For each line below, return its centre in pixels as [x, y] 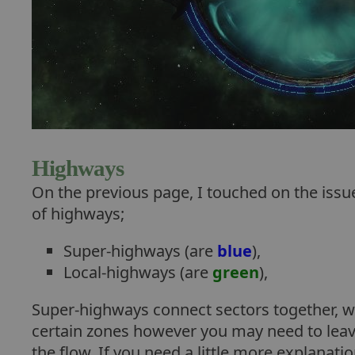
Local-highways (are [138, 272]
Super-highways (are [140, 251]
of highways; [78, 214]
